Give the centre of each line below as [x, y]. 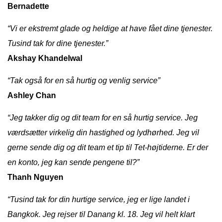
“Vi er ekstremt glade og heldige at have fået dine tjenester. [110, 28]
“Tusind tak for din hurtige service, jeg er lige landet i [99, 199]
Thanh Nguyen [35, 177]
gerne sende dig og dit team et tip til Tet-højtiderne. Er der [108, 147]
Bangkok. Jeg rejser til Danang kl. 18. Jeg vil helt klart [101, 214]
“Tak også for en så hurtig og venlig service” [84, 80]
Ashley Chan [32, 95]
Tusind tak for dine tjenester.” [58, 43]
